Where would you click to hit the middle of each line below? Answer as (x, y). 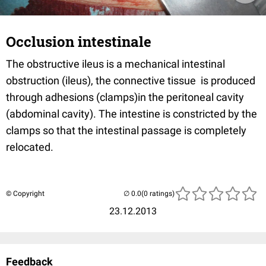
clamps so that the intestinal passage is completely (126, 130)
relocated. (30, 147)
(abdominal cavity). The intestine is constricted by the (132, 114)
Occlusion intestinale (79, 42)
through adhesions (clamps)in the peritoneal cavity (125, 97)
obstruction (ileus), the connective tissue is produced (131, 80)
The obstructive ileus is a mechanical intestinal (115, 64)
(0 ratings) (158, 194)
